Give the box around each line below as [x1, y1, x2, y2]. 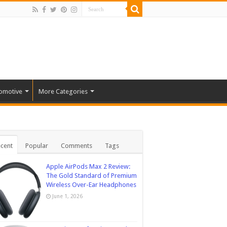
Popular [25, 142, 48, 150]
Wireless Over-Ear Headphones [46, 181, 136, 189]
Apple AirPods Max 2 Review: [46, 163, 130, 171]
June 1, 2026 [52, 193, 83, 200]
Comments [61, 142, 92, 150]
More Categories [39, 88, 88, 96]
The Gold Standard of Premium [46, 172, 137, 180]
